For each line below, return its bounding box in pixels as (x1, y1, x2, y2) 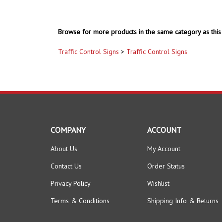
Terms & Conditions (51, 184, 110, 193)
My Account (147, 132, 180, 141)
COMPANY (51, 112, 86, 123)
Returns (197, 184, 219, 193)
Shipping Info (147, 184, 187, 193)
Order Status (147, 149, 185, 159)
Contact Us (51, 149, 82, 159)
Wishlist (147, 166, 169, 176)
